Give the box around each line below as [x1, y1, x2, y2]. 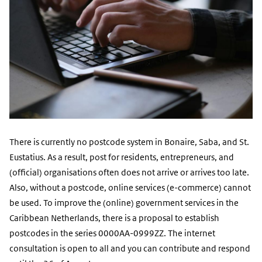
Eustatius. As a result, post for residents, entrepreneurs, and [9, 151, 234, 163]
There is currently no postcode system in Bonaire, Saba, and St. [9, 136, 249, 147]
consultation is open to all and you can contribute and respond [9, 243, 250, 254]
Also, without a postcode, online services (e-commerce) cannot [9, 182, 251, 193]
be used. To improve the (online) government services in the [9, 197, 239, 208]
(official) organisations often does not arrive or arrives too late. [9, 167, 249, 178]
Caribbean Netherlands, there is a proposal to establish [9, 212, 219, 223]
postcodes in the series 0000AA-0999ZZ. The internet [9, 227, 215, 239]
